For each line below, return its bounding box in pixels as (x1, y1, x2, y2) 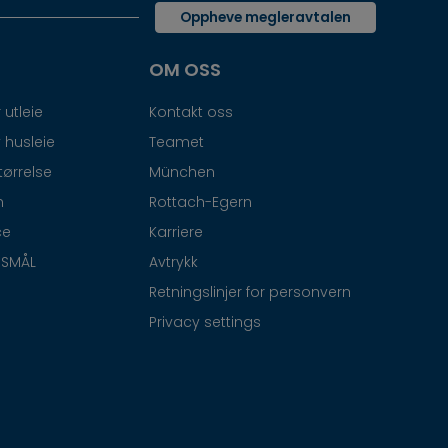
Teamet (148, 131, 204, 152)
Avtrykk (148, 251, 198, 272)
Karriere (148, 221, 203, 242)
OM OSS (148, 56, 221, 82)
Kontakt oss (148, 101, 233, 122)
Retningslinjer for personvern (148, 281, 351, 302)
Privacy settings (148, 311, 261, 332)
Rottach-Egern (148, 191, 252, 212)
